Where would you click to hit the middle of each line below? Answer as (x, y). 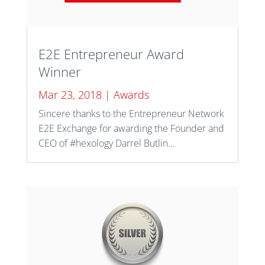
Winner (59, 71)
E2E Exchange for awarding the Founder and (131, 128)
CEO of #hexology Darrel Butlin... (106, 143)
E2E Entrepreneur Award (111, 54)
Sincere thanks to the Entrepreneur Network (131, 113)
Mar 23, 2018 (70, 94)
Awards (131, 94)
